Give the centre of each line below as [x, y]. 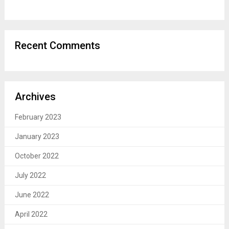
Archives [35, 96]
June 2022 [32, 194]
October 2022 [37, 156]
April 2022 [31, 214]
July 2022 [30, 175]
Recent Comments [57, 45]
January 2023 [37, 136]
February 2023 [38, 117]
